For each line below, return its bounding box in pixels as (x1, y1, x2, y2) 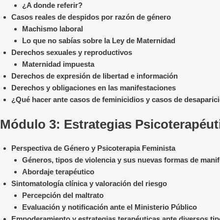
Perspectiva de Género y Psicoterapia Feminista (11, 144, 175, 153)
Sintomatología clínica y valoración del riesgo (11, 179, 167, 188)
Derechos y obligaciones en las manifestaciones (11, 83, 176, 92)
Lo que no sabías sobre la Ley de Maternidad (22, 36, 175, 45)
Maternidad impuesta (22, 59, 94, 68)
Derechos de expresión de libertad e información (11, 71, 178, 80)
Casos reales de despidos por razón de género (11, 12, 171, 21)
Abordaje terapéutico (22, 167, 94, 176)
